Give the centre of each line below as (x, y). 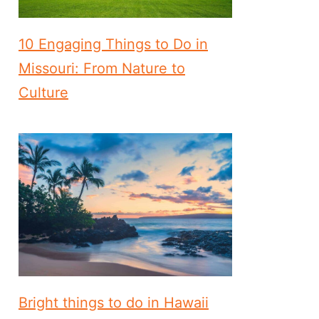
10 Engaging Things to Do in (113, 45)
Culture (43, 93)
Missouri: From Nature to (102, 69)
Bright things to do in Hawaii (114, 302)
